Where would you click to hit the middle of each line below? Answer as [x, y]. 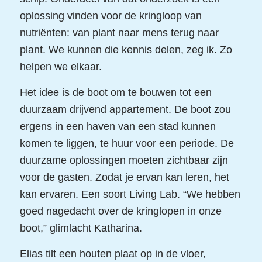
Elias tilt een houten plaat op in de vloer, [113, 254]
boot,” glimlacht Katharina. [81, 228]
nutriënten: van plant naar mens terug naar [119, 32]
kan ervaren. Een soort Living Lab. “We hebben [130, 194]
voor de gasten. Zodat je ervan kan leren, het [124, 177]
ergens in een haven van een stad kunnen [118, 126]
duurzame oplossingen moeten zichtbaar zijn [124, 160]
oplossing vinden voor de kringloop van [111, 15]
